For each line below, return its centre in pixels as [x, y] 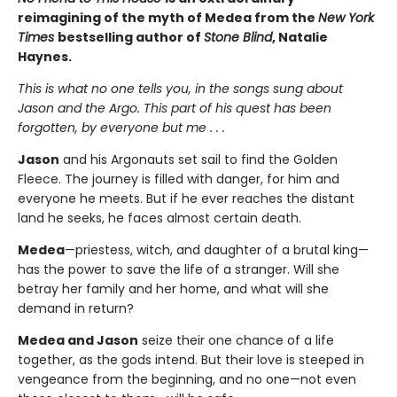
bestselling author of [131, 38]
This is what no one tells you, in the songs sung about [180, 89]
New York [346, 18]
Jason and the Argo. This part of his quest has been [175, 109]
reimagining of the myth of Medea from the [168, 18]
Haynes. [45, 57]
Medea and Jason [78, 341]
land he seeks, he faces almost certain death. [160, 218]
